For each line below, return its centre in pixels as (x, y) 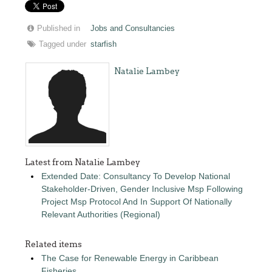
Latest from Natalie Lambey (83, 162)
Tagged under (63, 44)
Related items (54, 244)
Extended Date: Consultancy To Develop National (136, 176)
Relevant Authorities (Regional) (101, 214)
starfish (104, 44)
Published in (59, 28)
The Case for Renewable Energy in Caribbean (130, 258)
